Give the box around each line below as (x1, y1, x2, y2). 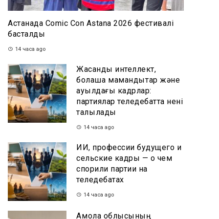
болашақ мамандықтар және (76, 75, 180, 85)
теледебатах (76, 175, 124, 184)
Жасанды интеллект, (76, 65, 156, 74)
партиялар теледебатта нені (76, 97, 183, 106)
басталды (8, 29, 45, 39)
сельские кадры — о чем (76, 153, 172, 163)
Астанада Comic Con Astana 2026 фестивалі (8, 19, 174, 28)
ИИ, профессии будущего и (76, 143, 181, 152)
